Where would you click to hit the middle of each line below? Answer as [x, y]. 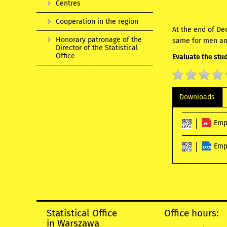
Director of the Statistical [97, 48]
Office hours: [192, 213]
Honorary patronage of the [99, 40]
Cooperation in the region [97, 22]
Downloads [197, 97]
